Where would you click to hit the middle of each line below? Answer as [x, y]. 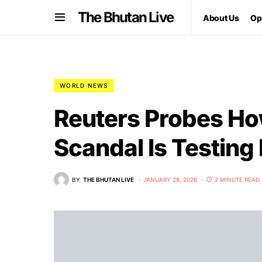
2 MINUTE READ [237, 179]
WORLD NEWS [84, 85]
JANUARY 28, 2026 [170, 179]
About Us [221, 18]
